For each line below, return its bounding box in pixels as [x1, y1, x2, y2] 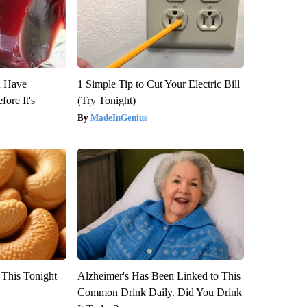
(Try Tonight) [77, 94, 136, 106]
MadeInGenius [90, 112, 147, 123]
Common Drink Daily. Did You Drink [77, 286, 242, 298]
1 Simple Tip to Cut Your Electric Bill [77, 77, 240, 90]
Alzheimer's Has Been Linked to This [77, 269, 241, 282]
